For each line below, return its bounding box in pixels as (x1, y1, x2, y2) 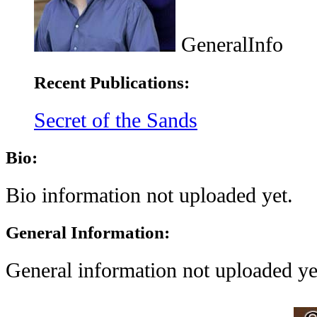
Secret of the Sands (34, 108, 197, 132)
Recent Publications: (34, 72, 190, 92)
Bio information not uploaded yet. (6, 183, 293, 207)
